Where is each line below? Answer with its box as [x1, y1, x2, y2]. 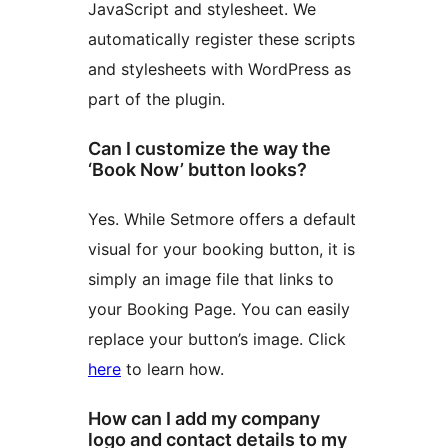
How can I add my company [88, 407, 320, 429]
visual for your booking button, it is [88, 238, 355, 259]
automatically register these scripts [88, 28, 355, 49]
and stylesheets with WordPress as [88, 58, 351, 79]
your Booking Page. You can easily [88, 298, 350, 319]
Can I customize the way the [88, 137, 331, 159]
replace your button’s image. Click [88, 328, 346, 349]
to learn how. [121, 358, 224, 379]
